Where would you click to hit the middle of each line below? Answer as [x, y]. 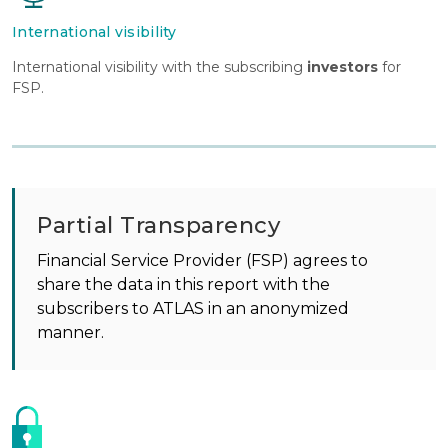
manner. [70, 333]
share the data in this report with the [183, 285]
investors [342, 67]
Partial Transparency [158, 226]
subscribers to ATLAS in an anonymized [193, 309]
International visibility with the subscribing [159, 67]
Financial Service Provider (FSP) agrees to [202, 261]
